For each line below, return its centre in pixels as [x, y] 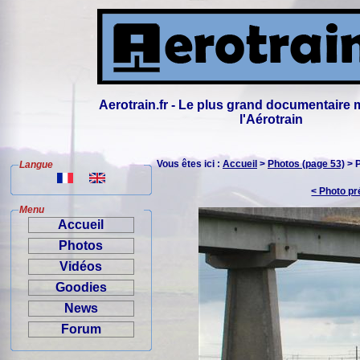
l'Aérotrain [272, 119]
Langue [36, 165]
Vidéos [81, 266]
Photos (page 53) [306, 164]
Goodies [81, 287]
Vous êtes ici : [190, 164]
